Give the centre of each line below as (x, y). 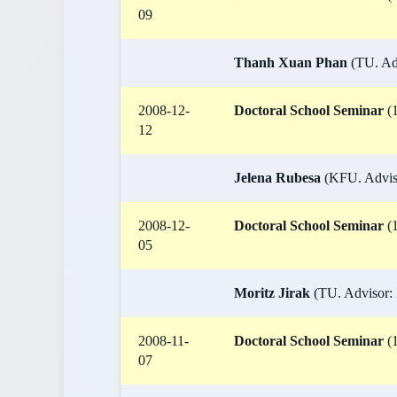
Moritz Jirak (272, 293)
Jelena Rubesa (277, 178)
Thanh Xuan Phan (291, 62)
